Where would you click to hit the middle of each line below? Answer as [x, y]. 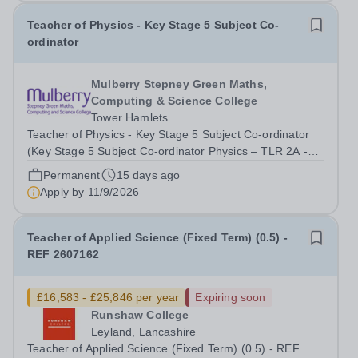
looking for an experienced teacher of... [129, 201]
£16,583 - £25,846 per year [108, 297]
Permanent [72, 175]
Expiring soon [231, 297]
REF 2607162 [63, 254]
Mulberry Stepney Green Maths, [179, 84]
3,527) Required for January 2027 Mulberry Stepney [117, 168]
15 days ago [148, 175]
